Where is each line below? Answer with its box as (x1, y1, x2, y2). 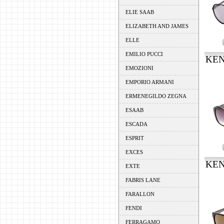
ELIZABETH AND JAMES (125, 23, 188, 29)
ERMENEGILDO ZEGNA (125, 93, 186, 99)
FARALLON (125, 191, 154, 197)
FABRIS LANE (125, 177, 160, 183)
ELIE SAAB (125, 9, 154, 15)
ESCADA (125, 121, 147, 127)
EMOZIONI (125, 65, 153, 71)
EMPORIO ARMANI (125, 79, 174, 85)
